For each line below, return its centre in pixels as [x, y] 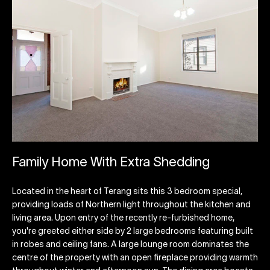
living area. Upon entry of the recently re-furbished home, [123, 219]
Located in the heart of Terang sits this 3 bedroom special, [127, 192]
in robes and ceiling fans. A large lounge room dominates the [130, 245]
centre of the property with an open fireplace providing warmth [135, 259]
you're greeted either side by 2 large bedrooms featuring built [133, 232]
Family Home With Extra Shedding [111, 162]
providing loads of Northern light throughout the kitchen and [131, 206]
